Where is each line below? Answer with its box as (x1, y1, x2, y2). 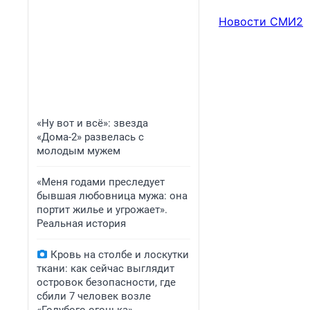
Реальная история (37, 217, 126, 230)
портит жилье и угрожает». (37, 203, 167, 216)
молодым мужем (37, 145, 120, 157)
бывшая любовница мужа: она (37, 190, 188, 202)
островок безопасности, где (37, 276, 176, 289)
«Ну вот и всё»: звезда (37, 117, 148, 129)
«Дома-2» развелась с (37, 131, 144, 143)
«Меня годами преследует (37, 176, 165, 188)
